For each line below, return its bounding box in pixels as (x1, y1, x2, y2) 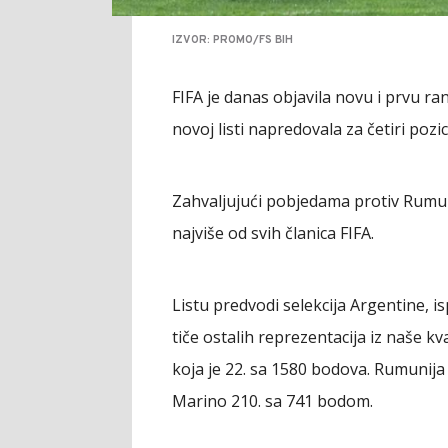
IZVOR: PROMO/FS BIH (172, 33, 293, 48)
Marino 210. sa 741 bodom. (172, 390, 373, 413)
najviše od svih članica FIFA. (172, 222, 374, 245)
